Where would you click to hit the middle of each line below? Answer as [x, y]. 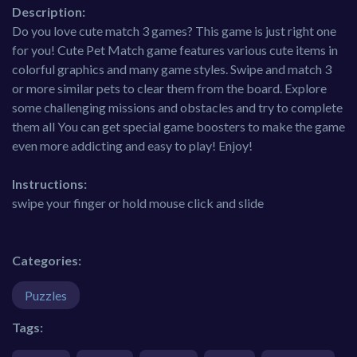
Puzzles [46, 296]
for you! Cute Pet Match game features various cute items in [175, 50]
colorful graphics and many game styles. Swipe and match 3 [172, 69]
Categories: [47, 261]
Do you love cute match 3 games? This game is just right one [174, 31]
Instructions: [49, 184]
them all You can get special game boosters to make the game [178, 127]
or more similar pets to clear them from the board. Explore [169, 88]
